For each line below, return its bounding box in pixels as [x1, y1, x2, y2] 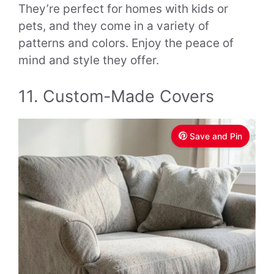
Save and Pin [190, 130, 242, 141]
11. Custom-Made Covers [18, 86, 214, 106]
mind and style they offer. [18, 53, 159, 68]
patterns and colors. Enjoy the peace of [18, 36, 234, 51]
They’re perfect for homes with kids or [18, 2, 228, 17]
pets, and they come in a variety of [18, 19, 209, 34]
